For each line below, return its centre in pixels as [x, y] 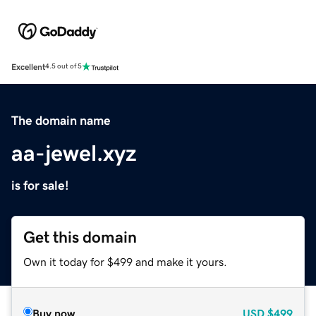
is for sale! [40, 185]
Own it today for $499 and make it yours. [125, 261]
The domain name [61, 120]
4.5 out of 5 [63, 67]
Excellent [28, 67]
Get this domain [80, 237]
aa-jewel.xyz [74, 153]
